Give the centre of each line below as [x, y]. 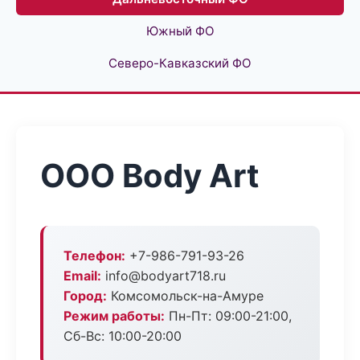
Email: [82, 276]
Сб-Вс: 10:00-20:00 [123, 336]
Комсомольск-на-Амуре [185, 296]
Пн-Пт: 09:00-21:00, [228, 316]
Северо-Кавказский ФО [180, 63]
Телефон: [94, 256]
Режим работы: [114, 316]
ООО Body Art [150, 176]
